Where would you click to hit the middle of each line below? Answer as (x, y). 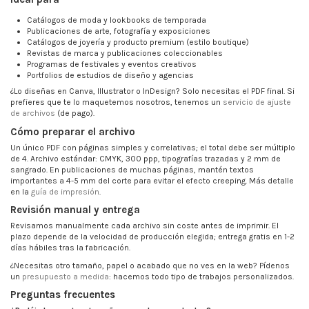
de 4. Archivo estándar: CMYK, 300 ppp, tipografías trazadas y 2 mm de (146, 158)
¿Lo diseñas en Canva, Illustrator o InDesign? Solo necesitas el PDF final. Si (152, 91)
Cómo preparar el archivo (73, 131)
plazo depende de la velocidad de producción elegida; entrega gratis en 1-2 (152, 237)
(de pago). (75, 113)
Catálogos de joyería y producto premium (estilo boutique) (138, 42)
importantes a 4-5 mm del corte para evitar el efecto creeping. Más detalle (152, 180)
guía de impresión (65, 191)
